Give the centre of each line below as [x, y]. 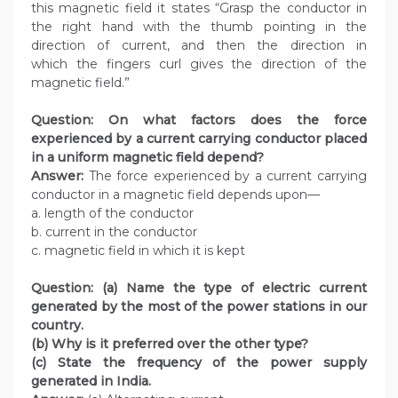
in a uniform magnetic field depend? [149, 158]
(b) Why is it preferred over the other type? [170, 344]
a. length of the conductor [112, 214]
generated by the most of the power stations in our [199, 307]
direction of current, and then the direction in [199, 46]
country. [57, 326]
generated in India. [91, 382]
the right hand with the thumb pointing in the [199, 27]
